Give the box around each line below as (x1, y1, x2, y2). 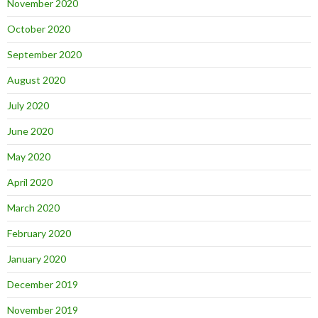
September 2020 (7, 48, 82, 60)
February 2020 (7, 227, 71, 239)
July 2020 (7, 99, 49, 111)
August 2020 (7, 74, 65, 86)
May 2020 (7, 150, 50, 163)
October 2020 (7, 23, 70, 35)
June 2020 (7, 125, 53, 137)
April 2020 (7, 176, 53, 188)
